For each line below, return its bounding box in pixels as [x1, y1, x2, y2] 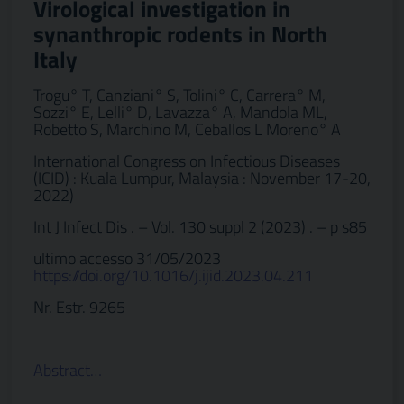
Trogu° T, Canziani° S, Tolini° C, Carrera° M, [33, 83, 326, 107]
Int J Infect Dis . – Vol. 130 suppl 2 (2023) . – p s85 [33, 215, 367, 239]
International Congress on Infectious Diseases [33, 149, 340, 173]
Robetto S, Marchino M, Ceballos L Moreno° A [33, 117, 341, 142]
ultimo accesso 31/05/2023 [33, 246, 221, 271]
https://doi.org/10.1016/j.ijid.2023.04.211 [33, 263, 313, 288]
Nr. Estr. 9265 [33, 295, 125, 319]
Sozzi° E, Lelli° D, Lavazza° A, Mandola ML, [33, 100, 327, 124]
